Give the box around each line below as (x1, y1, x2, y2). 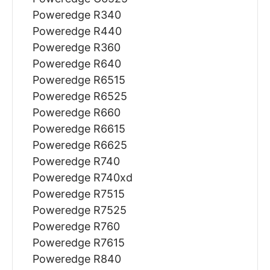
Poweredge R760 (32, 220, 120, 233)
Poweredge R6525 (32, 90, 127, 103)
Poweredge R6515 (32, 74, 125, 87)
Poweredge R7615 (32, 236, 125, 250)
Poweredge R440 (32, 25, 122, 38)
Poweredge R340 (32, 8, 121, 22)
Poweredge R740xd (32, 171, 133, 184)
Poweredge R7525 (32, 204, 127, 217)
